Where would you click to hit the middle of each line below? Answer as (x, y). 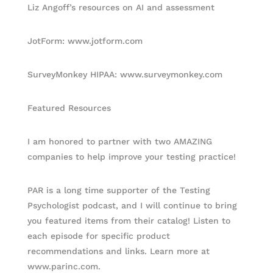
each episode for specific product (98, 236)
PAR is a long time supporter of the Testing (119, 190)
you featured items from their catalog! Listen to (129, 221)
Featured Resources (69, 108)
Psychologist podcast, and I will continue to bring (132, 205)
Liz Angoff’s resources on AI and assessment (121, 7)
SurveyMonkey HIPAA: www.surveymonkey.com (125, 74)
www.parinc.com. (64, 266)
